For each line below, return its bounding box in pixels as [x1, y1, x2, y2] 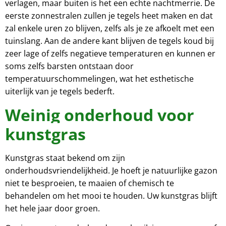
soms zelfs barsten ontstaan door [5, 61, 134, 72]
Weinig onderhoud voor [5, 103, 194, 126]
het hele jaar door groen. [5, 202, 100, 214]
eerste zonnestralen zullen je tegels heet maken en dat [5, 10, 213, 22]
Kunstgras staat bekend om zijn [5, 152, 125, 163]
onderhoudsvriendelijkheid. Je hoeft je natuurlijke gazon [5, 164, 217, 176]
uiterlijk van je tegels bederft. [5, 86, 115, 97]
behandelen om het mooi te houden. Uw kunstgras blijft [5, 190, 217, 201]
